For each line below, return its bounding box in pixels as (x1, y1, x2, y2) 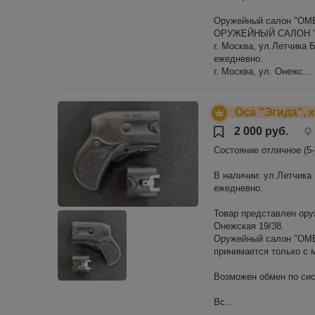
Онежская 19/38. (214, 221, 284, 232)
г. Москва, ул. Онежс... (214, 66, 311, 77)
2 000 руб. (234, 125, 288, 138)
